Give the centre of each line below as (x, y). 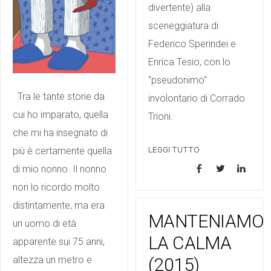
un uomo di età (44, 224)
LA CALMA (190, 243)
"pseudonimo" (178, 80)
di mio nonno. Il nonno (60, 169)
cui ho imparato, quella (60, 115)
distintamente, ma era (59, 206)
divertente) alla (179, 7)
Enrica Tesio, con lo (189, 62)
